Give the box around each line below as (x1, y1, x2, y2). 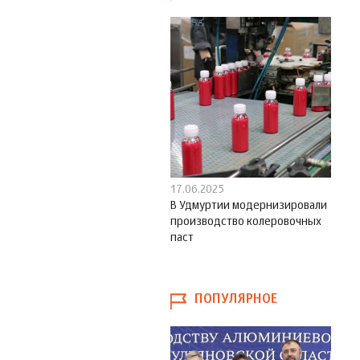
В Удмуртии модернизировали (170, 200, 327, 212)
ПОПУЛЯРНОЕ (194, 293, 277, 307)
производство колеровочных (170, 216, 321, 228)
